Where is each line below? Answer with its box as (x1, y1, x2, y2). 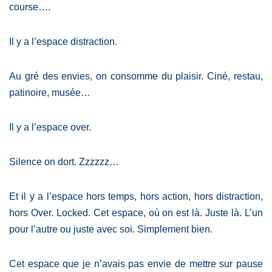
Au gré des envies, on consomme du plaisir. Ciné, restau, (9, 70, 263, 81)
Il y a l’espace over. (9, 121, 91, 132)
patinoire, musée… (9, 87, 90, 98)
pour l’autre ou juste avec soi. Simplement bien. (9, 223, 212, 234)
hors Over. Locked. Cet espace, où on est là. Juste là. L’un (9, 207, 263, 218)
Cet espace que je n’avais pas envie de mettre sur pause (9, 258, 263, 269)
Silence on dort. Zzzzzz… (9, 156, 119, 167)
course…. (9, 1, 50, 12)
